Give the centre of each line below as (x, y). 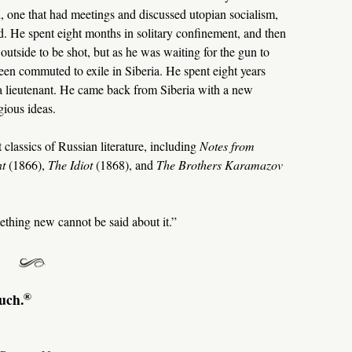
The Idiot (70, 165)
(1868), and (124, 165)
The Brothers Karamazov (219, 165)
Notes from (227, 146)
